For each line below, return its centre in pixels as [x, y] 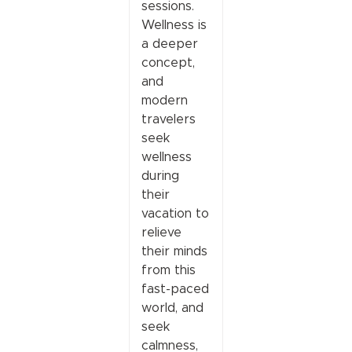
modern [164, 100]
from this [168, 269]
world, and [172, 307]
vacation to [175, 213]
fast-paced [175, 288]
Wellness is [174, 24]
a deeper [169, 43]
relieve [161, 232]
